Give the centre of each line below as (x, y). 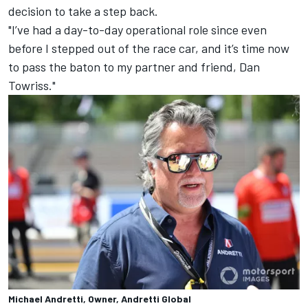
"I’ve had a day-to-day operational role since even (137, 30)
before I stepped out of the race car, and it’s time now (149, 48)
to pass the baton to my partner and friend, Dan (134, 67)
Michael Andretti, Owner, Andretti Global (100, 298)
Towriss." (32, 86)
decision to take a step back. (83, 11)
